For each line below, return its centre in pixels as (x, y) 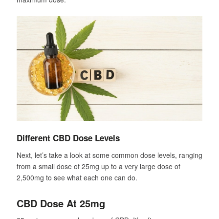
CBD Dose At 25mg (61, 203)
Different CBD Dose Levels (68, 138)
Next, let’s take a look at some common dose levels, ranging (109, 155)
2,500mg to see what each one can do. (77, 178)
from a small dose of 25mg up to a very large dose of (98, 166)
